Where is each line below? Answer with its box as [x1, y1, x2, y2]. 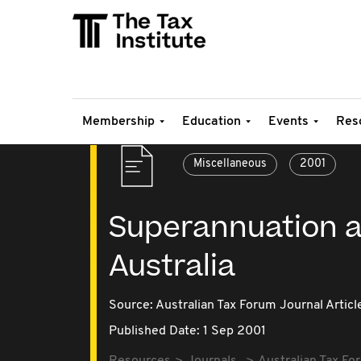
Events [268, 115, 309, 128]
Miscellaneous [193, 158, 267, 170]
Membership [82, 115, 155, 128]
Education [182, 115, 241, 128]
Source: [109, 299, 156, 312]
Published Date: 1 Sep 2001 [109, 325, 266, 338]
